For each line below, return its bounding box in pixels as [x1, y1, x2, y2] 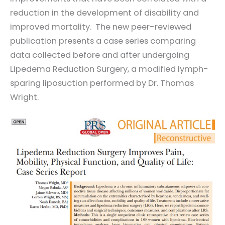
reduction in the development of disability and [10, 7, 199, 19]
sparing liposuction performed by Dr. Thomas [10, 77, 194, 89]
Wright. [10, 91, 39, 103]
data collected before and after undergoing [10, 49, 189, 61]
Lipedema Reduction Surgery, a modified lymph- [10, 63, 208, 75]
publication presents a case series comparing [10, 35, 196, 47]
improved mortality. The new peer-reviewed [10, 21, 191, 33]
